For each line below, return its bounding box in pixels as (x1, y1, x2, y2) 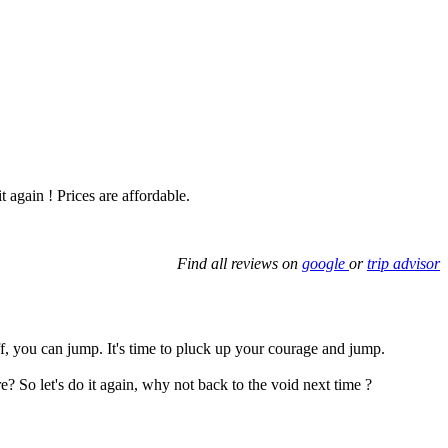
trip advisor (367, 255, 440, 273)
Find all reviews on (177, 255, 302, 273)
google (302, 255, 349, 273)
